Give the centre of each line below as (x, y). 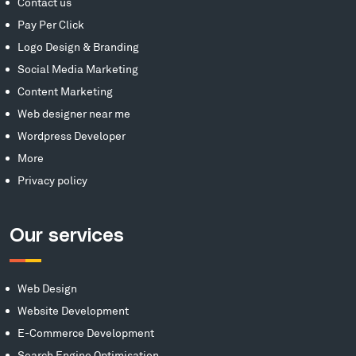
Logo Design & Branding (78, 47)
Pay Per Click (51, 25)
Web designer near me (74, 114)
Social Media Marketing (78, 69)
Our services (67, 236)
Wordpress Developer (72, 136)
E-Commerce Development (86, 332)
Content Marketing (65, 91)
